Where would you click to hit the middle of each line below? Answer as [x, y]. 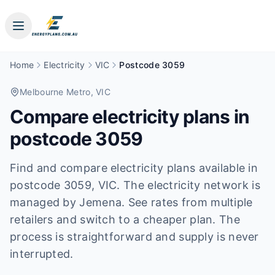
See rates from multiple [190, 202]
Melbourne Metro [55, 92]
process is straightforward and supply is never [134, 237]
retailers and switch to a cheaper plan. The [125, 219]
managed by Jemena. [68, 202]
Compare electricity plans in [130, 117]
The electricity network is [190, 185]
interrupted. [42, 254]
